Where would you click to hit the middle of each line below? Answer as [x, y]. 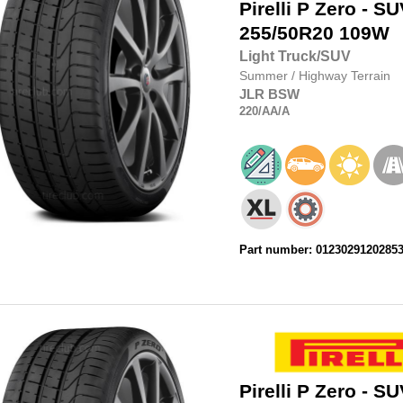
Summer [265, 76]
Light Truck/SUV [295, 57]
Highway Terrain [344, 76]
